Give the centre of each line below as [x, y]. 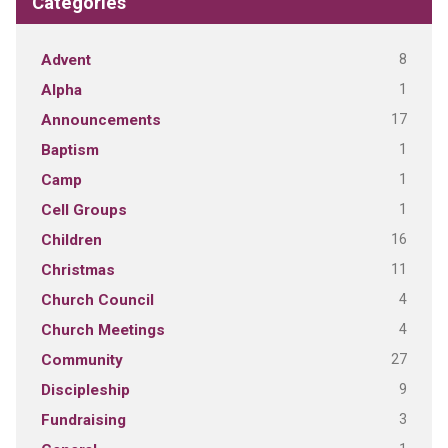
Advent [65, 59]
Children [71, 239]
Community [81, 359]
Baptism [69, 149]
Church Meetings [102, 329]
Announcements [100, 119]
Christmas [77, 269]
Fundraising [83, 419]
